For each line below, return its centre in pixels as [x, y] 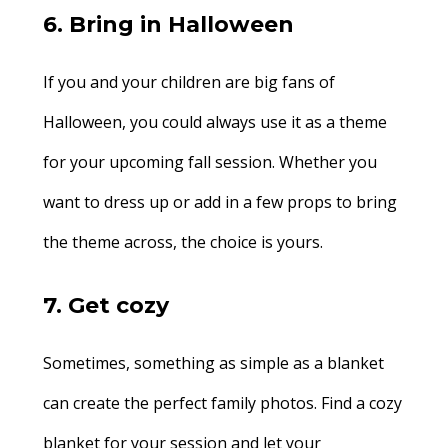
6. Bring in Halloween [168, 24]
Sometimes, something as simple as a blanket [213, 363]
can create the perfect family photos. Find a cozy [222, 403]
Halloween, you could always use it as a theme [214, 122]
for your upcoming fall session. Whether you [209, 162]
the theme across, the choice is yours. [184, 242]
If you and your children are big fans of [188, 82]
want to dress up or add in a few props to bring [219, 202]
